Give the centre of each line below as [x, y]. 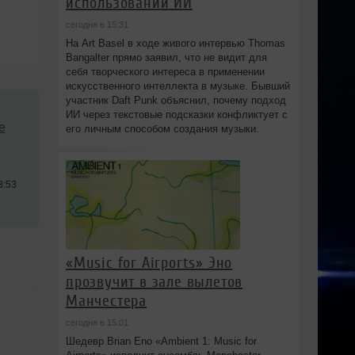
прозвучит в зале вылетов [154, 281]
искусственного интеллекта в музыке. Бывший [177, 86]
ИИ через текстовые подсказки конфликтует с [176, 114]
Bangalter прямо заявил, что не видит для [166, 57]
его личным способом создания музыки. [162, 128]
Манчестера [106, 300]
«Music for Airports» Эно [149, 262]
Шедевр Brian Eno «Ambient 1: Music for [161, 341]
